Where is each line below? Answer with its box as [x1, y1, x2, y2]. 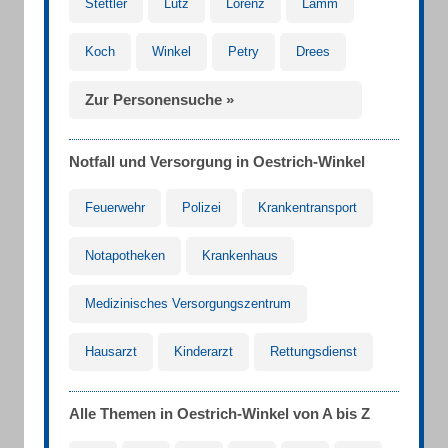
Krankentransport [258, 200, 357, 215]
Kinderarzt [174, 344, 233, 359]
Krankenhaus [202, 248, 278, 263]
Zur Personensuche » [85, 91, 234, 108]
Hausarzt [85, 344, 137, 359]
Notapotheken [85, 248, 165, 263]
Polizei [182, 200, 221, 215]
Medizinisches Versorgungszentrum [85, 296, 291, 311]
